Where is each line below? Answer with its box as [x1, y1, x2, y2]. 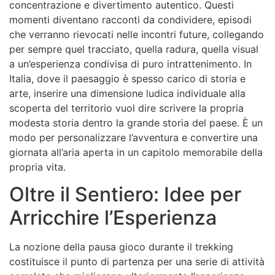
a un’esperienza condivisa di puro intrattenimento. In [9, 57, 252, 70]
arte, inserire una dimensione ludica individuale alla [9, 87, 246, 99]
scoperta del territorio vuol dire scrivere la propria [9, 101, 244, 114]
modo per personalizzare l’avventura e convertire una [9, 131, 258, 144]
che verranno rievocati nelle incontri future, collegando [9, 28, 264, 41]
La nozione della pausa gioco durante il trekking [9, 241, 233, 254]
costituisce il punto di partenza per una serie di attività [9, 255, 265, 268]
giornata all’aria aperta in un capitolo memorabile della [9, 145, 263, 158]
